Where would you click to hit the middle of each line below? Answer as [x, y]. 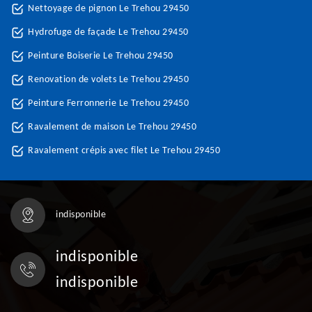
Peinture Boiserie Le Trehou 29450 [101, 56]
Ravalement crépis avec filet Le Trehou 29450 [124, 151]
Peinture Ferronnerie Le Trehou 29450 [108, 103]
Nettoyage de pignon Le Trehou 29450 [109, 9]
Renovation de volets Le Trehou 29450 [108, 80]
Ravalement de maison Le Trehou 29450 [112, 127]
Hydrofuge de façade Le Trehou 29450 [108, 32]
